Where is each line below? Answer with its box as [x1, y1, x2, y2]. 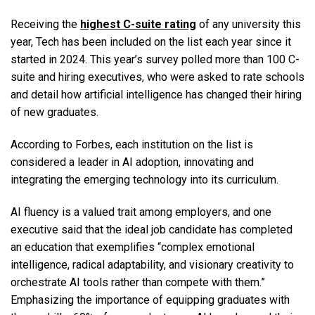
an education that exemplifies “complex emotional [11, 240, 255, 255]
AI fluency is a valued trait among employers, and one [11, 205, 271, 219]
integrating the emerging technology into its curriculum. [11, 173, 284, 187]
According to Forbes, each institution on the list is [11, 138, 253, 152]
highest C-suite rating [80, 18, 196, 32]
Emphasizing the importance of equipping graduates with [11, 293, 290, 307]
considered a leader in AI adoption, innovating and [11, 155, 254, 169]
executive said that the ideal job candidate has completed [11, 223, 292, 237]
